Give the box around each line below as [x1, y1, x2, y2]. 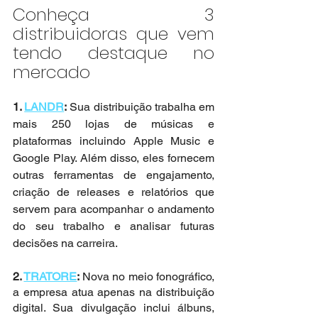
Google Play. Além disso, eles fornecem [13, 151, 214, 165]
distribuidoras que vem [13, 22, 214, 45]
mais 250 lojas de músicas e [13, 117, 214, 131]
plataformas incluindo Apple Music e [13, 134, 214, 148]
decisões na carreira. [13, 236, 118, 250]
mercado [13, 60, 90, 84]
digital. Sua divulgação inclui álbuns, [13, 301, 214, 314]
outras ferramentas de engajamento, [13, 168, 214, 182]
